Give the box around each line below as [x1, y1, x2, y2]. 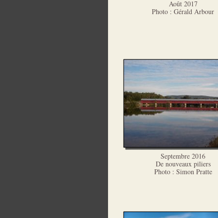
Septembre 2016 [161, 151, 205, 161]
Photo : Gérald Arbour [152, 7, 214, 16]
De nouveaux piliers [155, 159, 211, 168]
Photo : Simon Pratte [154, 167, 212, 176]
